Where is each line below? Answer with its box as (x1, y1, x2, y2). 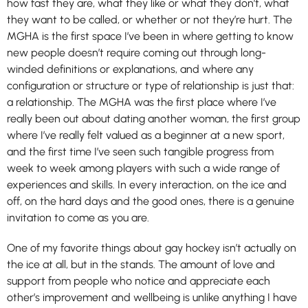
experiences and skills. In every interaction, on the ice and (7, 177, 287, 191)
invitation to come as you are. (7, 210, 149, 224)
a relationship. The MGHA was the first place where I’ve (7, 95, 276, 109)
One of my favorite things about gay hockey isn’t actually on (7, 241, 296, 254)
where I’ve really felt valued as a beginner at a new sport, (7, 128, 285, 142)
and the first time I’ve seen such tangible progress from (7, 144, 274, 158)
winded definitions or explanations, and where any (7, 62, 254, 76)
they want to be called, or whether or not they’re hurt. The (7, 12, 292, 26)
